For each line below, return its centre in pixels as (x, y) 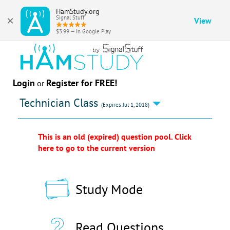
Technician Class (61, 102)
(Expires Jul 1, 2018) (126, 104)
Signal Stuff (70, 17)
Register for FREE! (82, 83)
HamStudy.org (78, 11)
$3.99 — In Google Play (83, 31)
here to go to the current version (97, 148)
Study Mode (107, 189)
